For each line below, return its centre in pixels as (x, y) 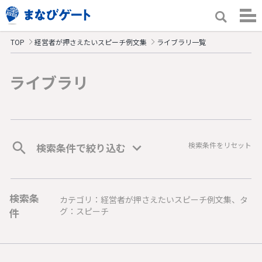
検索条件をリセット (220, 145)
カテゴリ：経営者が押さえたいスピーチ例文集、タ (154, 199)
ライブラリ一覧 (181, 42)
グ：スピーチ (85, 211)
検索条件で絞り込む (81, 148)
